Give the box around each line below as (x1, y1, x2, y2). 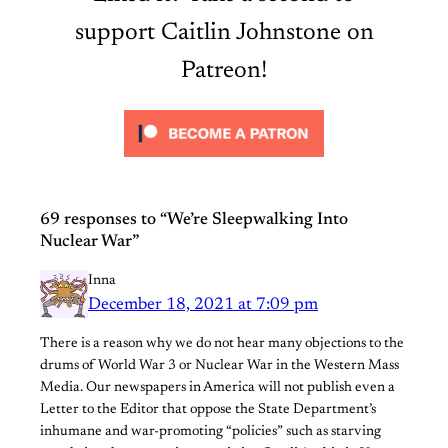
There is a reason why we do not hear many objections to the (40, 337, 404, 352)
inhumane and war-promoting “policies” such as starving (40, 425, 381, 440)
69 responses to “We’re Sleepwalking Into (40, 210, 348, 229)
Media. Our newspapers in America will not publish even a (40, 381, 395, 396)
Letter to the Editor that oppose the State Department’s (40, 403, 376, 418)
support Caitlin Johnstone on (74, 20, 374, 45)
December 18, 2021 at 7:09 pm (88, 295, 318, 314)
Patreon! (181, 58, 267, 83)
